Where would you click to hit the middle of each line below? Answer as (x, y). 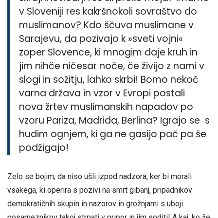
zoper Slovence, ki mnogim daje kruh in (109, 52)
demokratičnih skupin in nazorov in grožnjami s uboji (95, 203)
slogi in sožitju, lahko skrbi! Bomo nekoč (109, 79)
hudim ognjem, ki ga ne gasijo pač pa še (113, 134)
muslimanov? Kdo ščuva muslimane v (107, 25)
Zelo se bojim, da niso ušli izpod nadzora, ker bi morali (100, 176)
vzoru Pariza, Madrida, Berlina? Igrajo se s (115, 120)
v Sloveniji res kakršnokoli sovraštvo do (108, 11)
